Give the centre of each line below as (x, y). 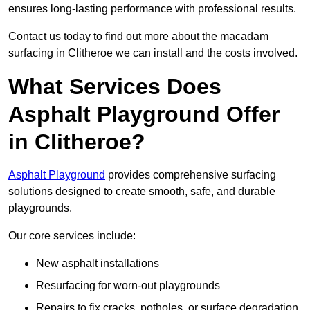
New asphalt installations (98, 264)
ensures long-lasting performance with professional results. (152, 9)
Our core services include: (72, 236)
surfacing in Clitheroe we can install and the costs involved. (153, 53)
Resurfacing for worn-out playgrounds (128, 286)
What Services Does (115, 87)
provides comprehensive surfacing (191, 175)
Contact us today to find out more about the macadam (138, 37)
